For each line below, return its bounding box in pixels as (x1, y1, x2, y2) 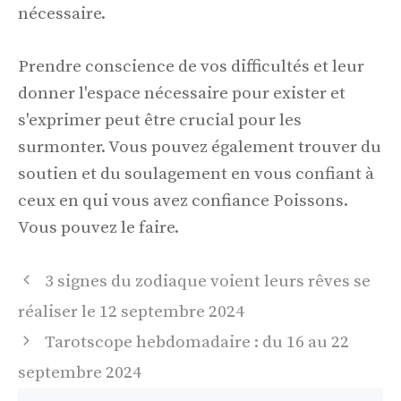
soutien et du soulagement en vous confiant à (18, 163, 374, 184)
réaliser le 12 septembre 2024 (18, 302, 244, 323)
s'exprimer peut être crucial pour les (18, 109, 302, 131)
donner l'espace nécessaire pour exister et (18, 82, 346, 104)
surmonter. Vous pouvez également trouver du (18, 136, 381, 158)
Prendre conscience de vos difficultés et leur (18, 55, 364, 77)
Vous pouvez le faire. (18, 217, 179, 238)
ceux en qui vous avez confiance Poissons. (18, 190, 348, 211)
